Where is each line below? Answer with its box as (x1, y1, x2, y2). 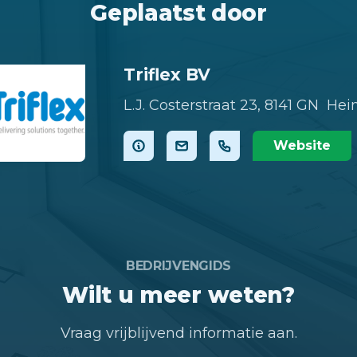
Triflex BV (124, 64, 210, 84)
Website (273, 138, 331, 154)
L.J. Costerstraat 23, (124, 96, 261, 115)
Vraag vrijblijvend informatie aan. (60, 324, 297, 343)
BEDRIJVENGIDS (125, 258, 231, 274)
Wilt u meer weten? (62, 281, 295, 309)
